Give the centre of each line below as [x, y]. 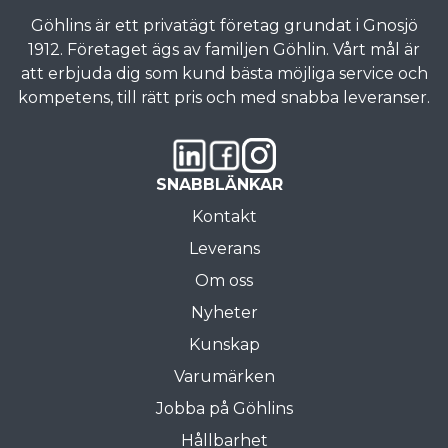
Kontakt [224, 217]
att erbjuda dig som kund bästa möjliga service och [224, 74]
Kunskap [224, 345]
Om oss [224, 281]
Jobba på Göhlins [224, 409]
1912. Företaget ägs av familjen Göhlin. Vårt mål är [224, 50]
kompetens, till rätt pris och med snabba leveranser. [224, 98]
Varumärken [224, 377]
